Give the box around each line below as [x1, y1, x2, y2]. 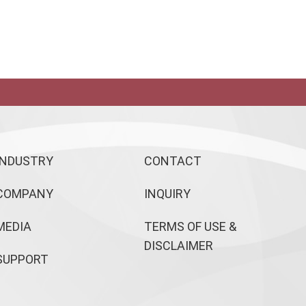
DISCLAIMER [143, 238, 213, 253]
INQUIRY [143, 186, 191, 201]
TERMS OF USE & [143, 219, 236, 234]
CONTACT [143, 154, 201, 169]
